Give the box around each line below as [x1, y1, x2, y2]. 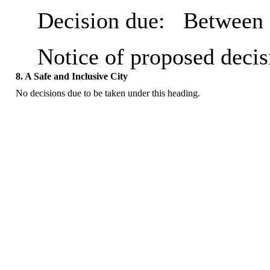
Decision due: [37, 8, 177, 34]
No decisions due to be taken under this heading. [15, 88, 200, 99]
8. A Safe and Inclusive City [15, 71, 128, 82]
